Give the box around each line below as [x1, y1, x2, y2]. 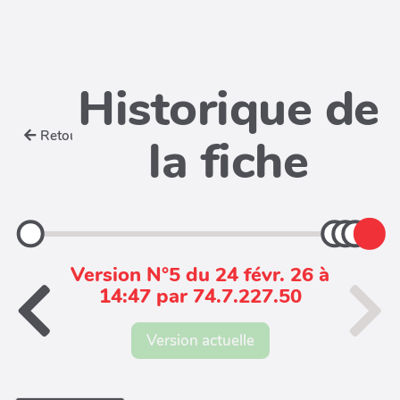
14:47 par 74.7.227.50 [98, 283, 302, 310]
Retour [40, 127, 84, 145]
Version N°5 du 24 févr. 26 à [71, 262, 329, 288]
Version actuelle [146, 329, 254, 351]
